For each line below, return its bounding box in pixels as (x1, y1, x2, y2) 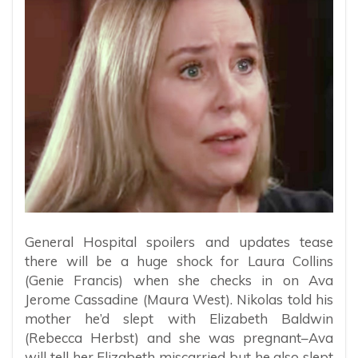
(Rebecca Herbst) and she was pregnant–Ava (25, 328, 333, 346)
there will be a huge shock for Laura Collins (25, 252, 333, 269)
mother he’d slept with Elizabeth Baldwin (25, 309, 333, 327)
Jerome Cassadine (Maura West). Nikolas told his (25, 290, 333, 308)
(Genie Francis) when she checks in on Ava (25, 271, 333, 288)
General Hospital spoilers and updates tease (25, 233, 333, 250)
